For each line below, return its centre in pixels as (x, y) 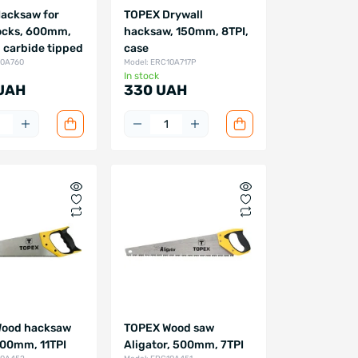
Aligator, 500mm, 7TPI (183, 345)
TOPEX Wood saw (169, 328)
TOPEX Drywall (163, 15)
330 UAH (155, 91)
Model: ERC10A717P (159, 63)
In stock (141, 76)
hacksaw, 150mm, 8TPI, (186, 32)
